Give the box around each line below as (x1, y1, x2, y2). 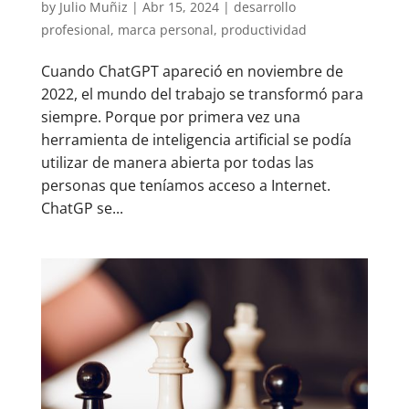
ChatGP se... (40, 197, 123, 218)
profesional (40, 20, 110, 38)
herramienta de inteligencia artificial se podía (40, 129, 351, 150)
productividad (220, 20, 307, 38)
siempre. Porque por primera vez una (40, 106, 300, 127)
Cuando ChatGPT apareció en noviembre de (40, 60, 343, 81)
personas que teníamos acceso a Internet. (40, 174, 338, 195)
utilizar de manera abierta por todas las (40, 152, 314, 173)
